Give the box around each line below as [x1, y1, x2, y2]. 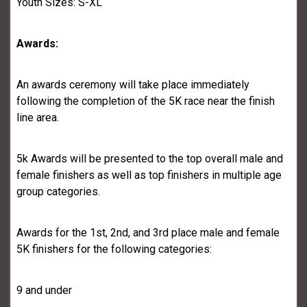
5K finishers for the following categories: [16, 243, 212, 256]
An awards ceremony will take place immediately [16, 78, 250, 92]
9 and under [16, 284, 73, 297]
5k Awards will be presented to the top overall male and [16, 152, 284, 166]
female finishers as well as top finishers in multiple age [16, 169, 282, 182]
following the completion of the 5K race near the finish [16, 95, 275, 108]
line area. [16, 111, 60, 125]
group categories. [16, 185, 101, 199]
